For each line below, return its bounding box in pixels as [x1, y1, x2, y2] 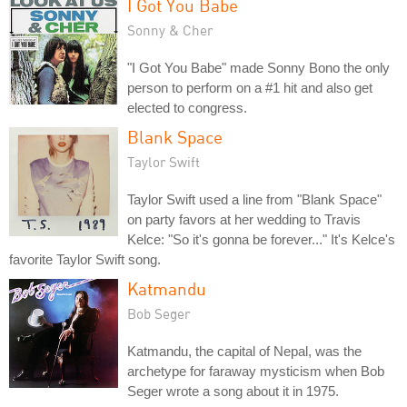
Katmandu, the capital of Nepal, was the [127, 342, 362, 359]
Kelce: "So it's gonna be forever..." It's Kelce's [127, 231, 395, 247]
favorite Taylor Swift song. [9, 251, 161, 267]
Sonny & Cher [127, 21, 213, 38]
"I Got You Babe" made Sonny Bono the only [127, 59, 390, 75]
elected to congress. [127, 99, 247, 115]
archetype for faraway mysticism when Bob [127, 362, 384, 379]
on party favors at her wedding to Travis [127, 211, 361, 227]
